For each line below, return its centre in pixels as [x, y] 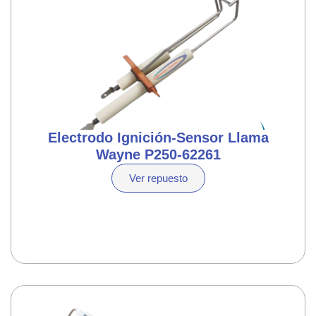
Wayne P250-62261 [158, 154]
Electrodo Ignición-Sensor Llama [158, 138]
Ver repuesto [158, 178]
